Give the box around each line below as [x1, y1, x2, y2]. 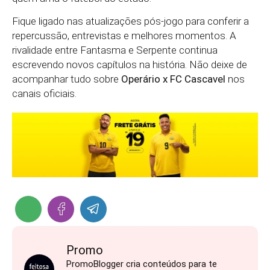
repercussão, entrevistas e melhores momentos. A [12, 30, 236, 42]
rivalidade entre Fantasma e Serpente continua [12, 44, 218, 57]
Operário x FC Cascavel [121, 73, 225, 86]
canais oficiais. [12, 87, 77, 100]
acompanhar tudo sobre [12, 73, 121, 86]
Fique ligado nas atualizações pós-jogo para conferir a [12, 15, 249, 28]
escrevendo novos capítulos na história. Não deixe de [12, 58, 247, 71]
